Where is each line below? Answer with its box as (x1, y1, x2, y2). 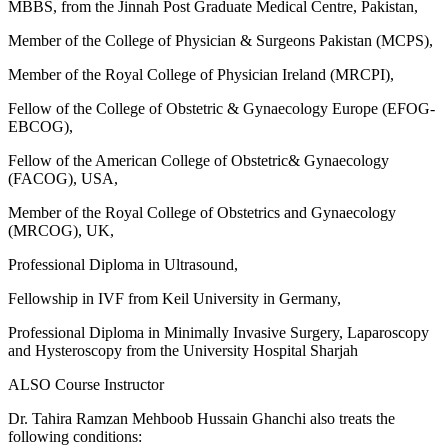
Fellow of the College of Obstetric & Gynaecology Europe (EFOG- (8, 99, 435, 117)
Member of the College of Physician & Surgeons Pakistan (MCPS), (8, 31, 433, 49)
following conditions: (8, 427, 142, 445)
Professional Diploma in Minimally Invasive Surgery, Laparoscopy (8, 323, 429, 341)
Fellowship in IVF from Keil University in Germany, (8, 289, 341, 307)
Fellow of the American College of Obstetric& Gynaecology (8, 151, 389, 169)
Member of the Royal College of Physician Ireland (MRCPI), (8, 65, 394, 83)
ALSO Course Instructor (8, 375, 164, 393)
